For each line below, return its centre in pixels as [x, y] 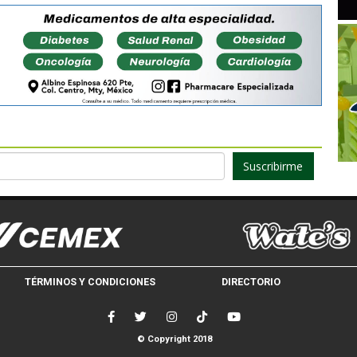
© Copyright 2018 [174, 339]
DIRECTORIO [251, 282]
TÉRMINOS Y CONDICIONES [90, 282]
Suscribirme [273, 166]
